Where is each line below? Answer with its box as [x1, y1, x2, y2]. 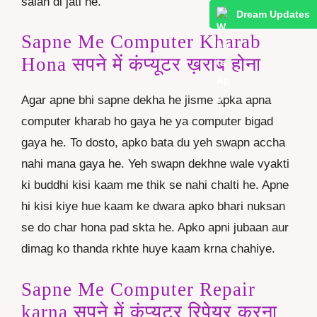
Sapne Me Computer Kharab [21, 31, 261, 53]
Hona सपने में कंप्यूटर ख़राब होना [21, 54, 261, 76]
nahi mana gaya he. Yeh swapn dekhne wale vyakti [21, 157, 289, 171]
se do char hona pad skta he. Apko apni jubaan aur [21, 221, 289, 235]
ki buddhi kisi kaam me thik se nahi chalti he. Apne [21, 178, 289, 192]
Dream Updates [236, 8, 310, 19]
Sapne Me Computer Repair [21, 278, 255, 300]
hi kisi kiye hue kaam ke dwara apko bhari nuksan [21, 200, 285, 214]
